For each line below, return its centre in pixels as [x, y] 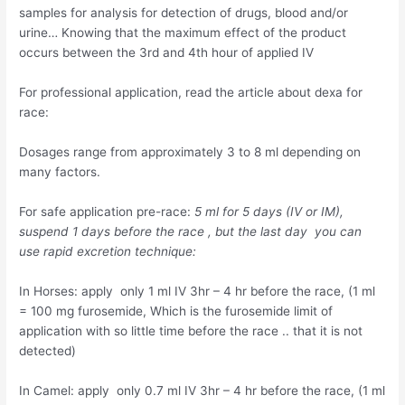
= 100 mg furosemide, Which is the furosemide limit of [176, 311]
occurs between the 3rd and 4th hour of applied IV [167, 53]
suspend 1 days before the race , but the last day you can [191, 231]
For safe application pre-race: [107, 211]
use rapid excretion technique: [110, 251]
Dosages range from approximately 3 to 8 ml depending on [190, 152]
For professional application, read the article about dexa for [191, 93]
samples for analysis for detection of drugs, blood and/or [184, 13]
